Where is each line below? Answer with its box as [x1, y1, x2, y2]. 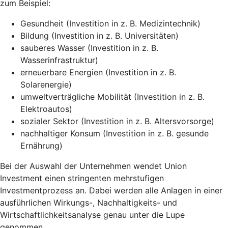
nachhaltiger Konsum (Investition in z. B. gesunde [20, 128, 209, 138]
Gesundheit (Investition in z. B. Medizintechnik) [20, 18, 201, 28]
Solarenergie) [20, 79, 72, 90]
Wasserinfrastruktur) [20, 54, 98, 65]
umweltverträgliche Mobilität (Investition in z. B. [20, 91, 205, 102]
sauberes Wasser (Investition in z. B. [20, 42, 158, 53]
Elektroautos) [20, 103, 72, 114]
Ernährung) [20, 140, 63, 151]
